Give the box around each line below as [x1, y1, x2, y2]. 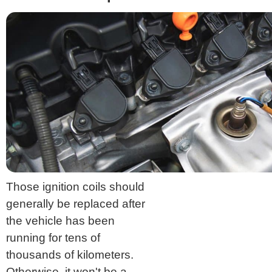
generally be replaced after [6, 197, 145, 210]
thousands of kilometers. [6, 248, 134, 261]
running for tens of [6, 231, 100, 244]
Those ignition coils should [6, 180, 144, 193]
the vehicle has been [6, 214, 115, 227]
